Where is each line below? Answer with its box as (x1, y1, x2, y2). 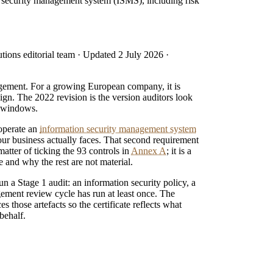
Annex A (131, 145, 166, 156)
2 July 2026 (118, 49, 163, 60)
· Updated (75, 49, 118, 60)
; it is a (166, 145, 191, 156)
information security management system (40, 123, 196, 134)
